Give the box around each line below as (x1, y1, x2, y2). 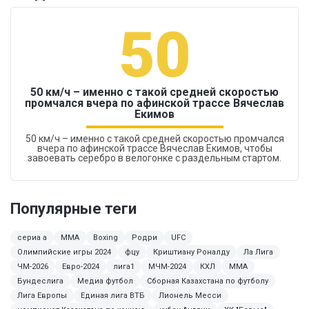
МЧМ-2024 (148, 262, 186, 272)
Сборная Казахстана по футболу (147, 277, 268, 286)
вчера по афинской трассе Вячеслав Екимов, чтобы (37, 143, 272, 154)
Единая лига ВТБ (81, 291, 145, 301)
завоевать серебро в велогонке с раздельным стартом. (28, 152, 281, 164)
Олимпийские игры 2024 (17, 248, 111, 257)
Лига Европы (17, 291, 67, 301)
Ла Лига (243, 248, 273, 257)
